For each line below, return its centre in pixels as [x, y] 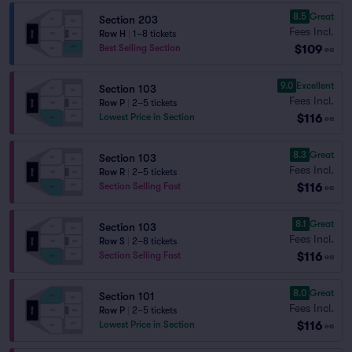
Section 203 [128, 20]
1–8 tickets [154, 34]
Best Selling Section [140, 48]
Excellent [315, 85]
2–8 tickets [154, 241]
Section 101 [127, 296]
